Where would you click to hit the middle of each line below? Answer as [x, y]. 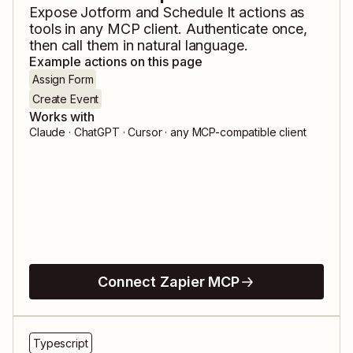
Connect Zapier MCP [169, 282]
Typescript [61, 344]
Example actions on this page [116, 62]
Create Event [66, 99]
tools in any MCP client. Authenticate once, [169, 29]
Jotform [106, 13]
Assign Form [63, 80]
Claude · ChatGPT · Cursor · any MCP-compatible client [168, 132]
